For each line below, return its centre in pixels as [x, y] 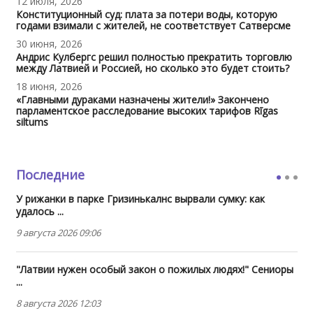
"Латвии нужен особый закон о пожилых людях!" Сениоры [154, 269]
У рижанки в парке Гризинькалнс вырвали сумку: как [140, 198]
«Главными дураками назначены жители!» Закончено [142, 99]
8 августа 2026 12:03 [58, 303]
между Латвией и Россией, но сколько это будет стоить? [152, 68]
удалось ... [39, 211]
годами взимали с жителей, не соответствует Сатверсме [153, 25]
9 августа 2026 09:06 [58, 232]
